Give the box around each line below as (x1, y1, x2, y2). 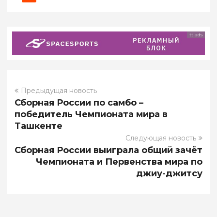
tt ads (189, 31, 202, 38)
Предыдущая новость (21, 86, 97, 95)
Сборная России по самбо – (15, 97, 143, 108)
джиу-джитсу (136, 168, 202, 179)
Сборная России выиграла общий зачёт (15, 145, 202, 156)
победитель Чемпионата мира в (15, 109, 168, 120)
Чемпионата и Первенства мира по (36, 156, 202, 168)
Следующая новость (125, 134, 196, 143)
